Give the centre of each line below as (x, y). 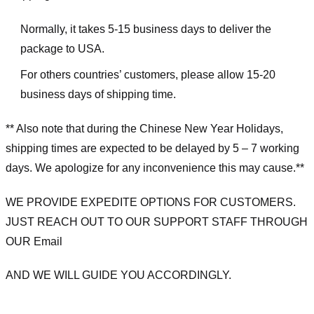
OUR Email (34, 241)
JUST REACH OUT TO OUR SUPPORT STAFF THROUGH (157, 221)
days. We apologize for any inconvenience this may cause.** (155, 168)
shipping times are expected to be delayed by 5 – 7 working (152, 148)
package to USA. (62, 48)
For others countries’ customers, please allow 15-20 (148, 75)
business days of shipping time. (98, 95)
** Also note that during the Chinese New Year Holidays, (144, 128)
